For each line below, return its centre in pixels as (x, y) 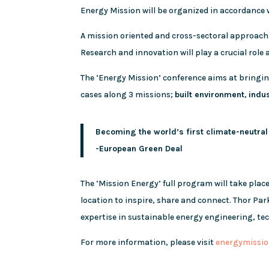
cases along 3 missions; (128, 94)
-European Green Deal (139, 148)
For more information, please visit (148, 242)
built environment (210, 94)
